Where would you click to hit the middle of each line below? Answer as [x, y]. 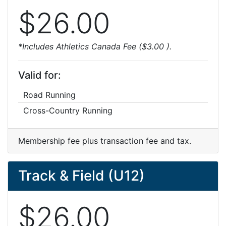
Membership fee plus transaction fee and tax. [105, 141]
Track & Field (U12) [81, 176]
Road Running [49, 95]
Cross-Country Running [68, 110]
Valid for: [40, 75]
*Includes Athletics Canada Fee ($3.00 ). [95, 46]
